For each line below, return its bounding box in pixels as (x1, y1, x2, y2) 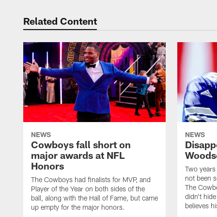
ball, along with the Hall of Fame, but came (31, 194, 158, 202)
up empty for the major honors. (31, 203, 125, 212)
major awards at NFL (31, 149, 124, 161)
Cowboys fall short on (31, 139, 131, 151)
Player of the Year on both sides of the (31, 185, 145, 193)
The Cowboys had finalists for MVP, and (31, 175, 151, 184)
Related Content (23, 15, 97, 27)
